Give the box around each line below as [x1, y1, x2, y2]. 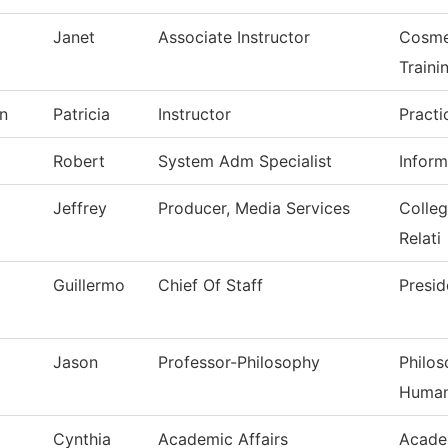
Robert [53, 151, 105, 172]
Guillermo [53, 275, 125, 296]
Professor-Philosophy [158, 352, 320, 373]
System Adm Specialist [158, 151, 332, 172]
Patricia [53, 104, 110, 125]
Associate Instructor [158, 27, 310, 48]
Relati [399, 228, 441, 249]
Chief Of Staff [158, 275, 263, 296]
